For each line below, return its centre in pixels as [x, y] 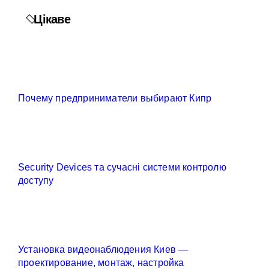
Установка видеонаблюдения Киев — [103, 249]
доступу [36, 180]
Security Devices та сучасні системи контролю [122, 167]
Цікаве [52, 19]
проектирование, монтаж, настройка [101, 263]
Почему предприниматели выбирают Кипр [115, 98]
